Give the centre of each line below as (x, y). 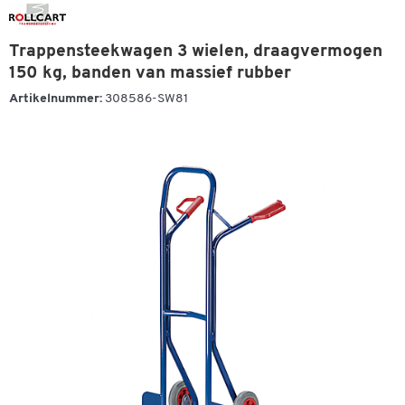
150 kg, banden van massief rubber (150, 74)
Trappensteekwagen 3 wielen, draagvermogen (196, 52)
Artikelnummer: (56, 99)
